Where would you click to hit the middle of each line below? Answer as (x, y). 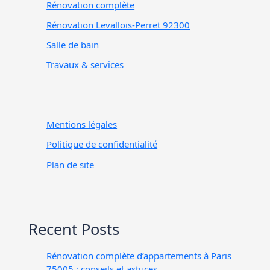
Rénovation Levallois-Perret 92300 (118, 24)
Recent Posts (74, 229)
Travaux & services (85, 65)
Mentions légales (82, 124)
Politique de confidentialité (102, 144)
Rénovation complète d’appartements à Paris (139, 256)
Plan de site (71, 164)
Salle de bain (73, 45)
